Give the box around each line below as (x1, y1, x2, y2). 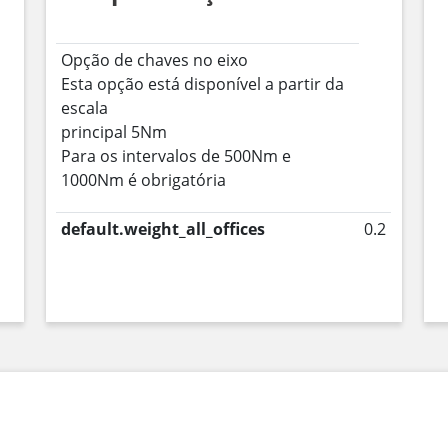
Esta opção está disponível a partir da (61, 73, 345, 95)
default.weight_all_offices (61, 218, 266, 240)
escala (61, 97, 109, 119)
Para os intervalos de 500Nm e (61, 145, 292, 167)
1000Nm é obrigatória (61, 169, 227, 191)
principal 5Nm (61, 121, 168, 143)
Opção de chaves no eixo (61, 49, 249, 71)
